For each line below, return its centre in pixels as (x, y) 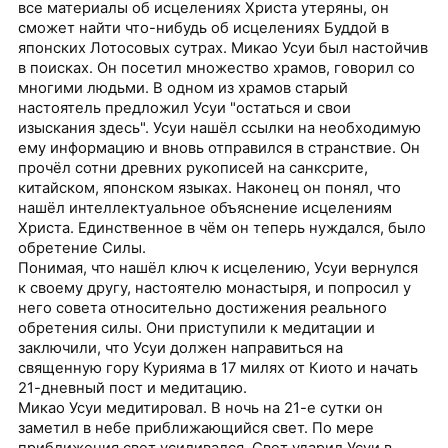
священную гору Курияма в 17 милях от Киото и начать (218, 368)
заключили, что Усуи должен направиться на (181, 348)
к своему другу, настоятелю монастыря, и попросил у (215, 288)
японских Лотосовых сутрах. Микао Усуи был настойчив (223, 48)
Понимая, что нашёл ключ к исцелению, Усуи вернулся (218, 268)
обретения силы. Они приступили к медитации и (197, 328)
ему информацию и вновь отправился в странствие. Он (219, 148)
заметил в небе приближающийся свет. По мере (196, 428)
